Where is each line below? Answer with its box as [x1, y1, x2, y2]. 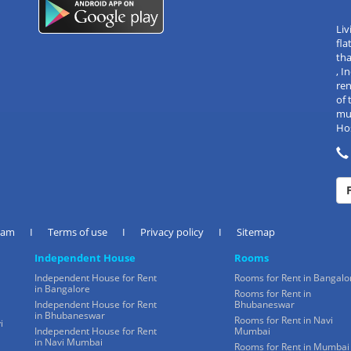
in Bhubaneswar [34, 308, 105, 322]
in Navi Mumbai [34, 335, 103, 349]
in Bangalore [34, 281, 90, 295]
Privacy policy [140, 224, 204, 239]
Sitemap [237, 224, 275, 239]
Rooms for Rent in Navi [234, 313, 333, 327]
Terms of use [48, 224, 107, 239]
